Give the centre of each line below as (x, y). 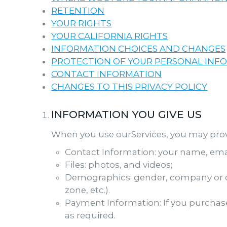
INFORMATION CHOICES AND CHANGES (139, 49)
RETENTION (78, 11)
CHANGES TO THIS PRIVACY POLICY (129, 87)
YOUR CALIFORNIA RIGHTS (110, 36)
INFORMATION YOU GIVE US (127, 114)
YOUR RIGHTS (82, 23)
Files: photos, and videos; (118, 165)
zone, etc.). (87, 190)
